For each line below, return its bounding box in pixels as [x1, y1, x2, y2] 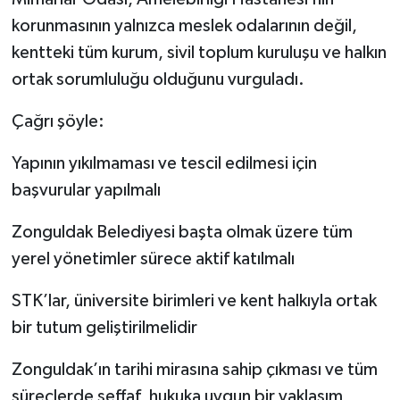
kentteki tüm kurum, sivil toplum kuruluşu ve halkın [11, 43, 387, 62]
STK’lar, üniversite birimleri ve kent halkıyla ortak [11, 291, 377, 310]
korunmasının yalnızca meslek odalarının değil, [11, 16, 357, 35]
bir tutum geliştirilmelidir [11, 318, 197, 337]
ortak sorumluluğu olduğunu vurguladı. [11, 70, 304, 88]
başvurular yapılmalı [11, 180, 161, 199]
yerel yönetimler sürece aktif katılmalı [11, 249, 295, 268]
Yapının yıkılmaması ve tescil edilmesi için [11, 154, 317, 172]
